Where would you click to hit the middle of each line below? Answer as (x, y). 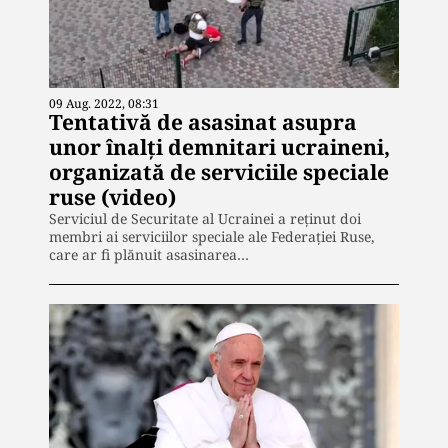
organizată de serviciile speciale (219, 171)
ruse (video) (112, 196)
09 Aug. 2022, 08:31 (104, 103)
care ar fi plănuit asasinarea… (149, 254)
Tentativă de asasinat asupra (203, 121)
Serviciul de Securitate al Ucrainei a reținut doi (205, 218)
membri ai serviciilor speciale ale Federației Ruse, (212, 236)
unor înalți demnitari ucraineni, (219, 146)
